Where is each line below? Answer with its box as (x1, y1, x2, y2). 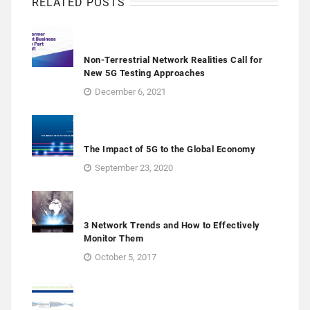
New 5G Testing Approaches (84, 68, 206, 79)
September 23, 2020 (95, 163, 173, 174)
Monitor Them (84, 233, 143, 244)
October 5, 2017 (95, 252, 156, 263)
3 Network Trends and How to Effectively (84, 220, 260, 231)
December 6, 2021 (95, 86, 166, 98)
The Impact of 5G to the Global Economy (84, 144, 255, 155)
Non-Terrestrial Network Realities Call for (84, 55, 262, 66)
